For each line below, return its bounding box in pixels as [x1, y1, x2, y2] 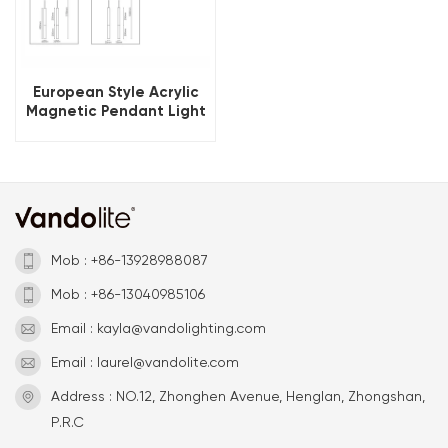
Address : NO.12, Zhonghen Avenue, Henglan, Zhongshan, [51, 389, 425, 404]
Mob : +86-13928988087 [51, 253, 208, 268]
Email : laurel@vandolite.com [51, 355, 239, 370]
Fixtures [86, 120, 145, 139]
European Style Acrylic [32, 82, 199, 101]
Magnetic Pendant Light [25, 101, 206, 120]
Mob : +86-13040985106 [51, 287, 205, 302]
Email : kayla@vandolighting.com [51, 321, 266, 336]
